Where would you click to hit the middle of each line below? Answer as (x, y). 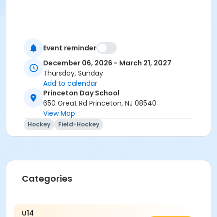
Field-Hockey (79, 124)
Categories (47, 179)
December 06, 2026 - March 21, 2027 (107, 63)
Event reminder (70, 48)
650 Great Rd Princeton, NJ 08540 (100, 103)
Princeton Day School (81, 93)
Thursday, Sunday (73, 73)
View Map (59, 114)
